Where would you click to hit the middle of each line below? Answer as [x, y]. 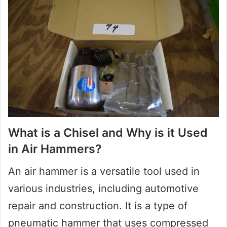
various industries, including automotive [103, 189]
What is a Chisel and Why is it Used [108, 133]
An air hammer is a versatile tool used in [104, 172]
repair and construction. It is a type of [98, 206]
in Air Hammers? [55, 149]
